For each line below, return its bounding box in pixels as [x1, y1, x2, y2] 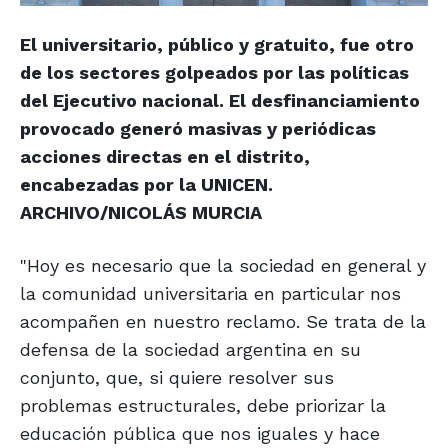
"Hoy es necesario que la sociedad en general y [20, 255, 426, 277]
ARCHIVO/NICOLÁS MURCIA [20, 202, 262, 224]
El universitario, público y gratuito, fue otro [20, 34, 414, 56]
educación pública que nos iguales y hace [20, 423, 380, 445]
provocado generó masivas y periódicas [20, 118, 376, 140]
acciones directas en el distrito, [20, 146, 310, 168]
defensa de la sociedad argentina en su [20, 339, 361, 361]
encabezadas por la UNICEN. [20, 174, 273, 196]
